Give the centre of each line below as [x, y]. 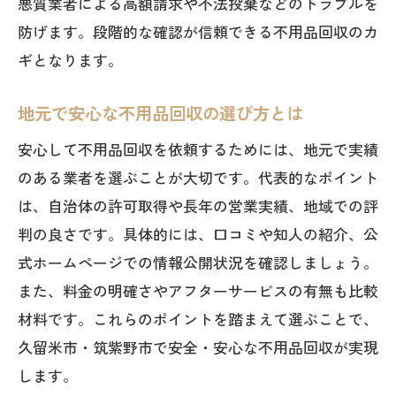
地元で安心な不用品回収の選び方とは [160, 113]
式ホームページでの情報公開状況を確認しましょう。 [198, 262]
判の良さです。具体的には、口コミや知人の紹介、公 [198, 234]
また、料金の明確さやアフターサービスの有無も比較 [198, 290]
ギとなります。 [70, 60]
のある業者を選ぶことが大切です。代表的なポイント [198, 177]
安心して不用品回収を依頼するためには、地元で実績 [198, 149]
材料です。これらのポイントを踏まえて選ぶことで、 [198, 319]
